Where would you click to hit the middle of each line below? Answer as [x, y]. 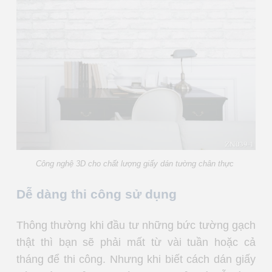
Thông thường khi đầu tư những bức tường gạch [136, 225]
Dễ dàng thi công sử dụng [97, 194]
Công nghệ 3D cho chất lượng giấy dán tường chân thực [136, 163]
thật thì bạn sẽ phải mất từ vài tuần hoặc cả [136, 242]
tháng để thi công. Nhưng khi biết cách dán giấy [136, 259]
